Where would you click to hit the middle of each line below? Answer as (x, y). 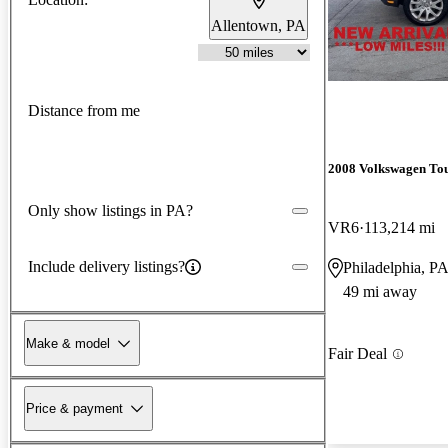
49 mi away (380, 292)
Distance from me (84, 111)
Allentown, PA (258, 25)
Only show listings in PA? (110, 210)
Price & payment (74, 408)
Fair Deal (357, 354)
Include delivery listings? (106, 266)
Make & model (68, 343)
